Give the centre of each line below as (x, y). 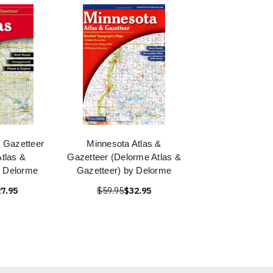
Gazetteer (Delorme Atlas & (124, 157)
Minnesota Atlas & (124, 144)
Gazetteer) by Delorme (124, 170)
